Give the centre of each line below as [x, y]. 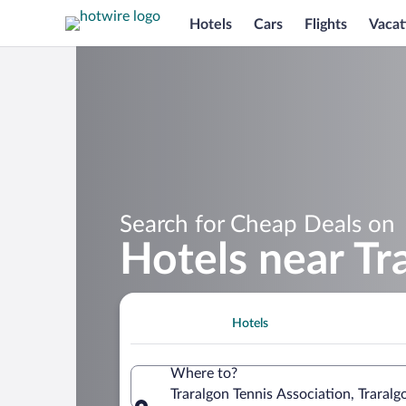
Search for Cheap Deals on [257, 224]
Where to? [204, 373]
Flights [326, 24]
